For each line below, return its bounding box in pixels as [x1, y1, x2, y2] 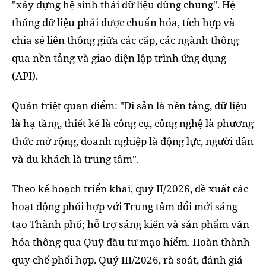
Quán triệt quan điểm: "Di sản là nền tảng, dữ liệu [12, 99, 247, 113]
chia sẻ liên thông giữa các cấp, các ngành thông [12, 33, 239, 47]
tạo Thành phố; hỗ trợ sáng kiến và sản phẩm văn [12, 217, 249, 232]
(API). [12, 69, 38, 83]
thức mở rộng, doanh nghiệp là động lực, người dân [12, 134, 254, 148]
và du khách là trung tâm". [12, 152, 139, 166]
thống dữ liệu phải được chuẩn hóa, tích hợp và [12, 15, 235, 30]
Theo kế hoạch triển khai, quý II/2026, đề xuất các [12, 182, 248, 196]
